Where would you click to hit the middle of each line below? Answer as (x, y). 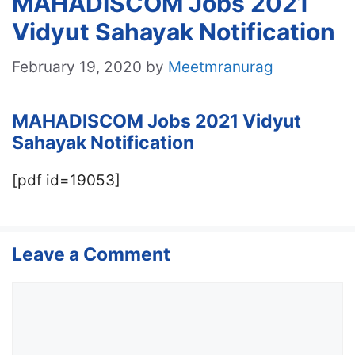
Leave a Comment (91, 254)
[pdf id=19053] (66, 180)
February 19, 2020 (77, 67)
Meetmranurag (221, 67)
